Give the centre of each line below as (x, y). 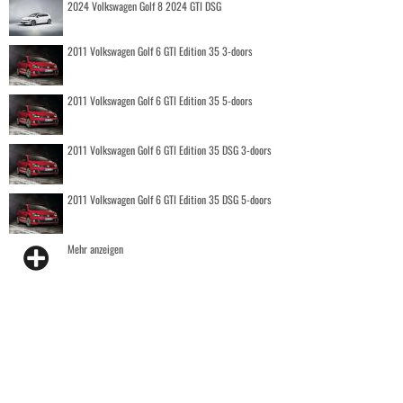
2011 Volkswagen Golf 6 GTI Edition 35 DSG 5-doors (169, 199)
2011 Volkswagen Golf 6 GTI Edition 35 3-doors (160, 50)
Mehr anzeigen (95, 248)
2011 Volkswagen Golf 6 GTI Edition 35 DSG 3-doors (169, 149)
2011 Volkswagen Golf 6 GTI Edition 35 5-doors (160, 100)
